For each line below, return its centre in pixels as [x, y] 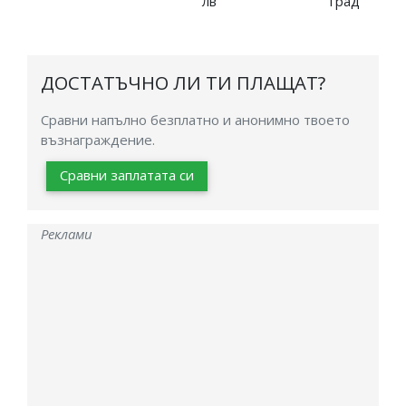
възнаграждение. [98, 139]
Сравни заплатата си [127, 174]
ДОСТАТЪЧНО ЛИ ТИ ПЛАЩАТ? [183, 82]
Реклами [67, 234]
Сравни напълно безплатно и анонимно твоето [195, 119]
